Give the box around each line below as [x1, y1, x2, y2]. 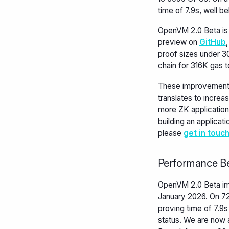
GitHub [199, 37, 226, 48]
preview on [157, 37, 199, 48]
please [157, 128, 184, 139]
